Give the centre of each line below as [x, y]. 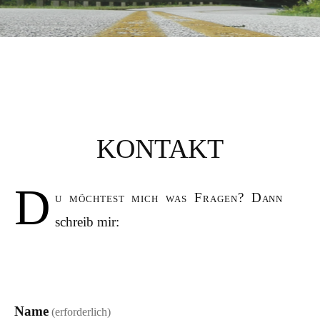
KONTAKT [160, 149]
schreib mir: [87, 221]
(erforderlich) [81, 311]
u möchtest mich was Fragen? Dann [169, 197]
